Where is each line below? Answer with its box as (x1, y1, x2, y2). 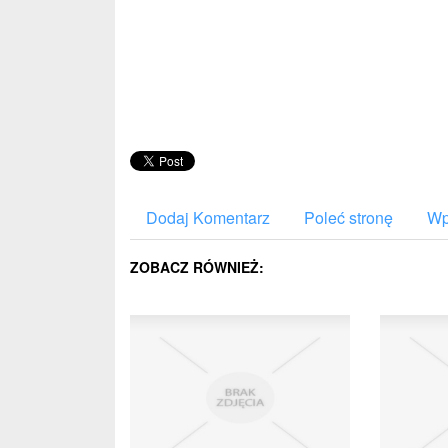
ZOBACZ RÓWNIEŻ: (130, 257, 264, 277)
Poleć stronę (304, 206, 393, 229)
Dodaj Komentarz (146, 206, 270, 229)
